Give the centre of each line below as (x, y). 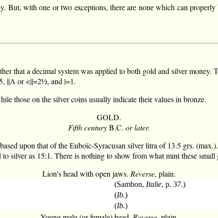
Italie (154, 184)
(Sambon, (130, 184)
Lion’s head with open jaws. (86, 173)
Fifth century (88, 127)
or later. (138, 127)
